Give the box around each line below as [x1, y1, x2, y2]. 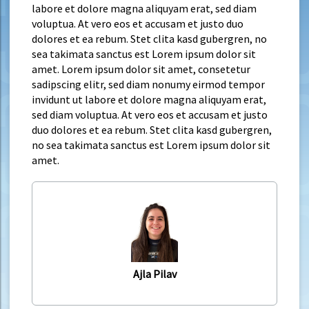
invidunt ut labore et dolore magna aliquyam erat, [32, 92, 266, 106]
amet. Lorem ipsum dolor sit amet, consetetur [32, 61, 250, 76]
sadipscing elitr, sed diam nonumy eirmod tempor [32, 77, 265, 91]
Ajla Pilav [132, 267, 177, 281]
